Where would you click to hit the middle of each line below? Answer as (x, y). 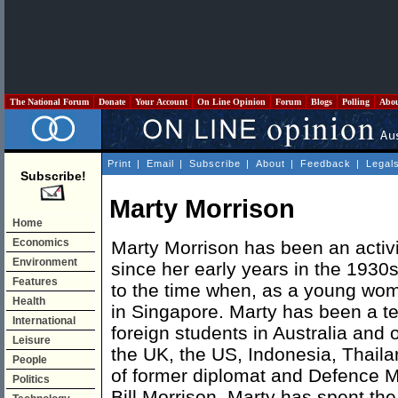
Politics (31, 379)
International (44, 321)
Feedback (326, 163)
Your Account (161, 102)
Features (35, 282)
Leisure (32, 340)
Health (29, 301)
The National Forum (49, 102)
